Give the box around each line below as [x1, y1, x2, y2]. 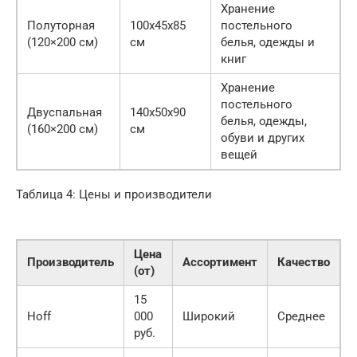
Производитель [27, 255, 114, 270]
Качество [277, 255, 330, 270]
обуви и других [221, 131, 304, 146]
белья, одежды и [221, 35, 315, 50]
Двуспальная [27, 105, 102, 120]
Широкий [182, 309, 235, 324]
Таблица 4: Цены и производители [16, 187, 212, 202]
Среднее [277, 309, 325, 324]
